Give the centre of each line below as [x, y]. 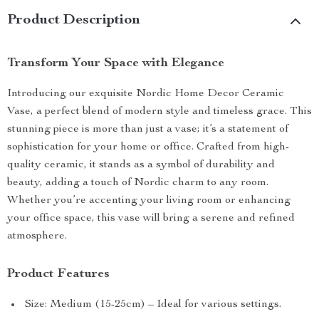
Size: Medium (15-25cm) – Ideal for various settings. [153, 305]
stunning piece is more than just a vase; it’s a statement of [148, 130]
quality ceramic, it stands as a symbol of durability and [141, 165]
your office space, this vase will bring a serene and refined [151, 219]
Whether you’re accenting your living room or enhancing [149, 201]
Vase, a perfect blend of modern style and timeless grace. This [159, 112]
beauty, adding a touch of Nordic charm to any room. [138, 183]
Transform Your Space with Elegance [116, 63]
